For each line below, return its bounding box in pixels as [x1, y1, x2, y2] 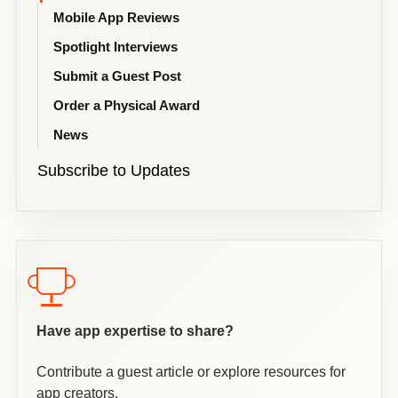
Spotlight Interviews [53, 38, 178, 54]
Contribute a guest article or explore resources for [36, 363, 346, 379]
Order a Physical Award [53, 97, 200, 113]
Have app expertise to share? [36, 322, 234, 338]
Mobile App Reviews [53, 9, 179, 25]
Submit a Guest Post [53, 68, 181, 84]
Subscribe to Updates [37, 161, 190, 179]
